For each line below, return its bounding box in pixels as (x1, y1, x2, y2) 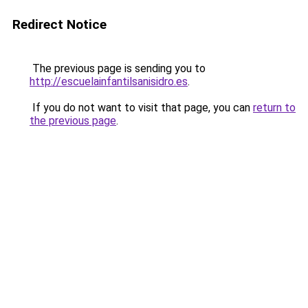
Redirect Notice (12, 16, 107, 32)
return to (253, 101, 296, 114)
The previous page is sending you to (30, 62, 206, 75)
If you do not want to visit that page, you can (30, 101, 253, 114)
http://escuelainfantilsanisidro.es (30, 75, 188, 88)
